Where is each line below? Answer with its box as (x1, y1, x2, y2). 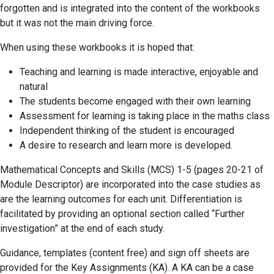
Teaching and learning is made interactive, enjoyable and (20, 65, 258, 78)
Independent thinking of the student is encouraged (20, 124, 234, 136)
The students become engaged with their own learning (20, 95, 251, 107)
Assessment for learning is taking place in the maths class (20, 109, 270, 122)
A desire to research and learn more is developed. (20, 139, 235, 151)
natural (20, 80, 48, 92)
